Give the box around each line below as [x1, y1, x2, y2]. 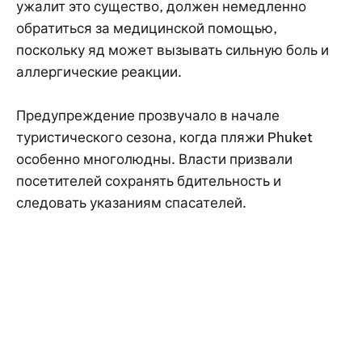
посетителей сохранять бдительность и [16, 172, 281, 191]
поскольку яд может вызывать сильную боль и [16, 41, 329, 60]
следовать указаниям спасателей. [16, 194, 246, 213]
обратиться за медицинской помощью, [16, 19, 277, 38]
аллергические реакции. [16, 63, 182, 82]
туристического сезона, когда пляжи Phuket [16, 128, 313, 147]
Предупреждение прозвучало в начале [16, 107, 280, 125]
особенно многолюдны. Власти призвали [16, 150, 293, 169]
